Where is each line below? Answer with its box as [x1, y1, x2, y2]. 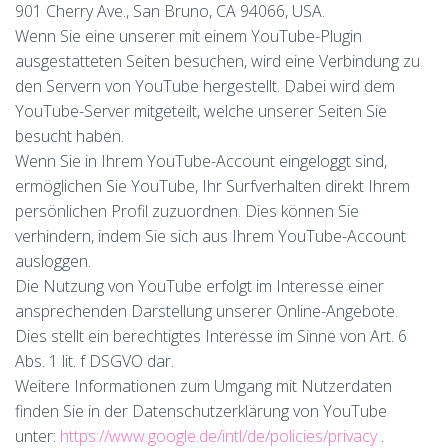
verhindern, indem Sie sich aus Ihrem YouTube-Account [15, 225, 406, 247]
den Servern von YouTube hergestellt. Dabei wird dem [15, 75, 395, 97]
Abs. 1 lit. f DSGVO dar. [15, 350, 174, 372]
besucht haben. [15, 125, 124, 147]
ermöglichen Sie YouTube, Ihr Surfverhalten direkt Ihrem [15, 175, 410, 197]
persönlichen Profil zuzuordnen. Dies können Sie [15, 200, 359, 222]
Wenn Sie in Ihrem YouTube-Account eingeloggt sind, [15, 150, 387, 172]
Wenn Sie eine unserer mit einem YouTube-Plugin [15, 25, 362, 47]
